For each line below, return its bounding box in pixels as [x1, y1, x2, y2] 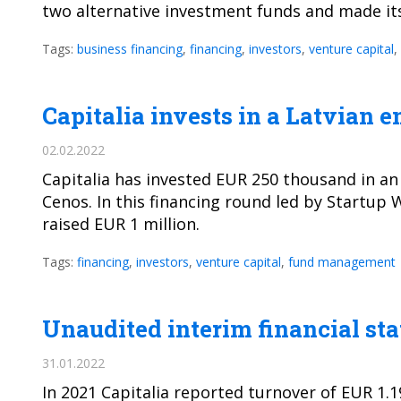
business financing [77, 40, 183, 57]
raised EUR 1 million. [42, 213, 200, 235]
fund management [288, 253, 396, 270]
